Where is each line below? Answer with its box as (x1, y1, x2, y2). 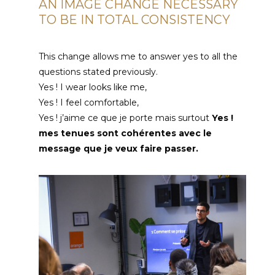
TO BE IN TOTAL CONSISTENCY (39, 12, 231, 27)
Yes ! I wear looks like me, (39, 81, 147, 93)
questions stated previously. (39, 66, 158, 77)
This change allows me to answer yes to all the (39, 50, 238, 62)
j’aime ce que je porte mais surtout (60, 112, 210, 123)
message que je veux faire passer (39, 142, 196, 154)
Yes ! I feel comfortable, (39, 96, 139, 108)
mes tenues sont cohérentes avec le (39, 127, 212, 139)
